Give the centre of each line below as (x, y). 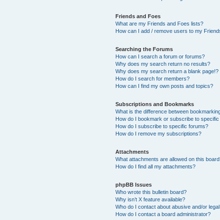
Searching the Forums (144, 49)
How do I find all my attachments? (156, 166)
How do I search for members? (153, 78)
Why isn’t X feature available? (151, 199)
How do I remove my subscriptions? (159, 133)
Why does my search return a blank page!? (167, 71)
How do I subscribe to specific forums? (162, 126)
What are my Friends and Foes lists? (160, 23)
